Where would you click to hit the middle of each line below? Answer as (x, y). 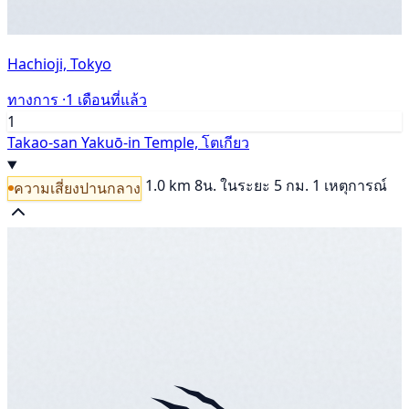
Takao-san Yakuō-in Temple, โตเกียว (128, 143)
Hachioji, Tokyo (59, 64)
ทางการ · (37, 100)
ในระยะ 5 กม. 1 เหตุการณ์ (304, 186)
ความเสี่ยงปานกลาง (77, 188)
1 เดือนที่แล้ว (106, 100)
